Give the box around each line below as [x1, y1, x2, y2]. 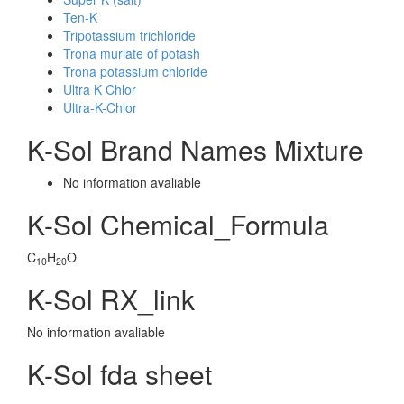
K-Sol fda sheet [27, 354, 212, 393]
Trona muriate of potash [63, 44, 200, 62]
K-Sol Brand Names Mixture [27, 130, 363, 169]
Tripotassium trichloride [63, 26, 196, 44]
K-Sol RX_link [27, 280, 195, 318]
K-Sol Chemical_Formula [27, 205, 329, 243]
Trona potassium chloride [63, 62, 207, 80]
